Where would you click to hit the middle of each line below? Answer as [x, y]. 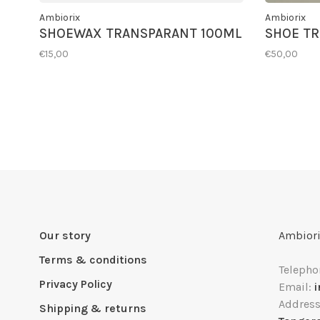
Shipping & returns [93, 308]
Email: [296, 287]
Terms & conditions [93, 260]
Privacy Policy [76, 284]
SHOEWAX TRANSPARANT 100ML [141, 34]
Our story [65, 235]
